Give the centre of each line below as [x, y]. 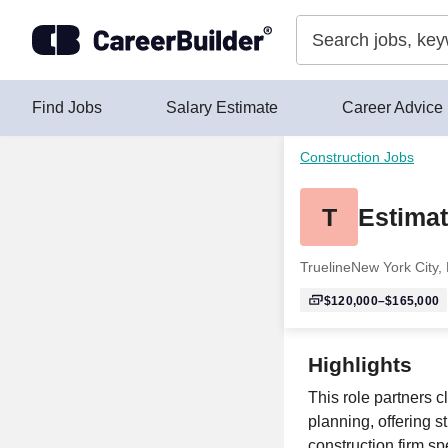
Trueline [325, 267]
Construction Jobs [357, 157]
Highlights [360, 364]
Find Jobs [67, 107]
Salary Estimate [222, 107]
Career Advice [392, 107]
